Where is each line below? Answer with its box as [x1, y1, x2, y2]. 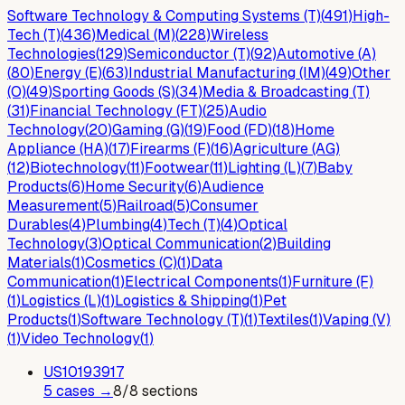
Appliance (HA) [7, 138, 108, 158]
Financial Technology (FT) [30, 100, 202, 120]
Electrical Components [125, 271, 278, 291]
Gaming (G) [112, 119, 184, 139]
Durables [7, 214, 69, 234]
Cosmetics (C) [85, 252, 177, 272]
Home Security [85, 176, 184, 196]
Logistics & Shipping [115, 290, 250, 310]
